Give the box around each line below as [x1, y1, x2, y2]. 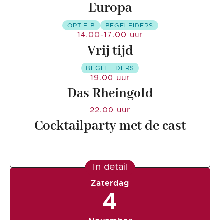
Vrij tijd [87, 42, 133, 59]
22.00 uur [90, 106, 130, 114]
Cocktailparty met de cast [34, 117, 186, 135]
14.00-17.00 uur [77, 30, 143, 39]
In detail [92, 162, 128, 172]
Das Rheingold [67, 85, 153, 102]
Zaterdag [91, 177, 129, 188]
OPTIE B [67, 22, 95, 29]
